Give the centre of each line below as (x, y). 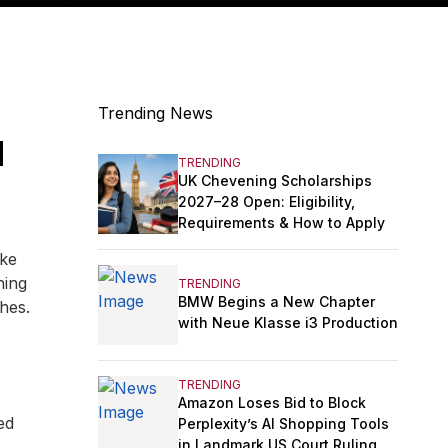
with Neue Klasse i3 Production (288, 323)
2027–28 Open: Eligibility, (266, 201)
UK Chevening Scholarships (275, 180)
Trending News (155, 113)
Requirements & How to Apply (281, 222)
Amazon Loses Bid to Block (272, 402)
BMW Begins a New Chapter (276, 302)
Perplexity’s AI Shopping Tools (283, 423)
